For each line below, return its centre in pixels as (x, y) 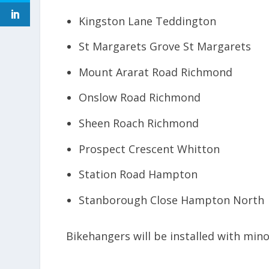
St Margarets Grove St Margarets (165, 47)
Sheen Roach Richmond (138, 123)
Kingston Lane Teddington (147, 21)
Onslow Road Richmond (139, 98)
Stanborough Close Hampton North (171, 200)
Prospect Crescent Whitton (149, 149)
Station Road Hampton (138, 174)
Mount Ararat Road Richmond (155, 72)
